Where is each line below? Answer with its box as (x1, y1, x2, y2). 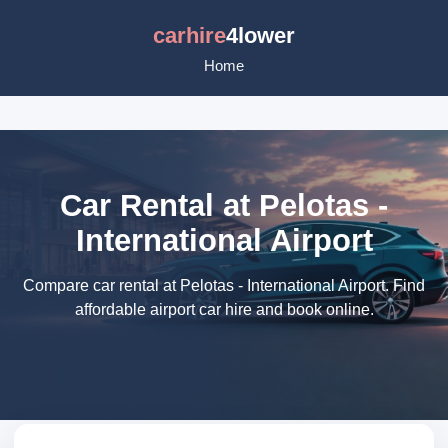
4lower (226, 23, 295, 48)
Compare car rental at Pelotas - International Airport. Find (23, 277, 425, 294)
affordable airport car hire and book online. (74, 301, 374, 318)
